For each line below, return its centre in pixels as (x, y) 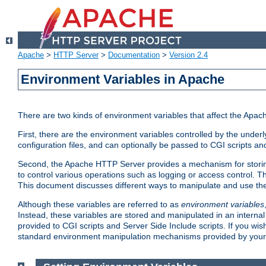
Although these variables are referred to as (99, 205)
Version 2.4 (189, 55)
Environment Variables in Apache (123, 80)
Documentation (134, 55)
